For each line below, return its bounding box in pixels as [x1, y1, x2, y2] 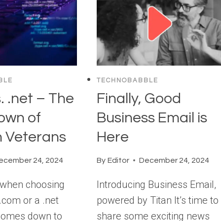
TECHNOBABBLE [97, 77, 159, 84]
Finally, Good [97, 90, 182, 106]
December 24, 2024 [139, 156, 209, 164]
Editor [107, 156, 129, 164]
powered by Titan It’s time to [97, 194, 219, 206]
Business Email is [97, 110, 208, 125]
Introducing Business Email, [97, 178, 217, 190]
